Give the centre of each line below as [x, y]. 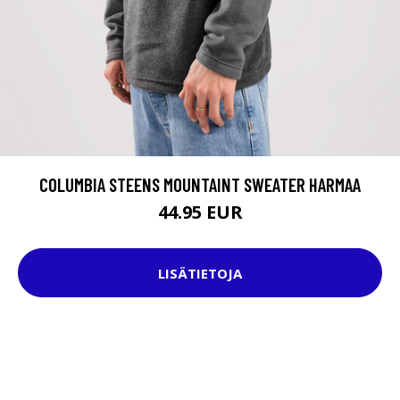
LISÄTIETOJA [200, 273]
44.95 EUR [200, 212]
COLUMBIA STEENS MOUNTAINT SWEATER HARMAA [200, 185]
